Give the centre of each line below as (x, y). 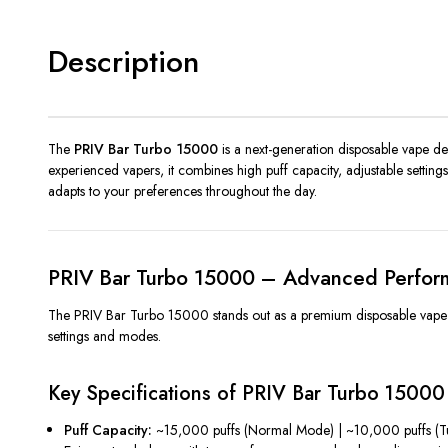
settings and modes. (104, 335)
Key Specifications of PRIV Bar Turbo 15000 (246, 393)
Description (123, 61)
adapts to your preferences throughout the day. (182, 190)
